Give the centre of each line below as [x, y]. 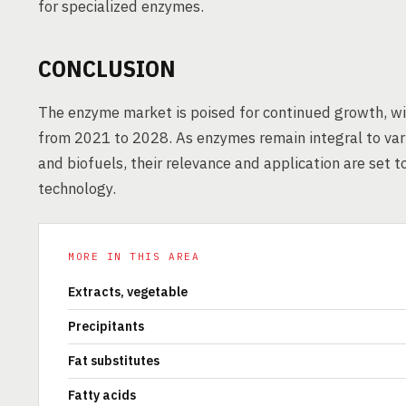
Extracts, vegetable [128, 292]
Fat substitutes [114, 361]
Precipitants [106, 326]
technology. [77, 188]
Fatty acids [102, 395]
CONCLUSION [107, 68]
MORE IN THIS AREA [134, 256]
